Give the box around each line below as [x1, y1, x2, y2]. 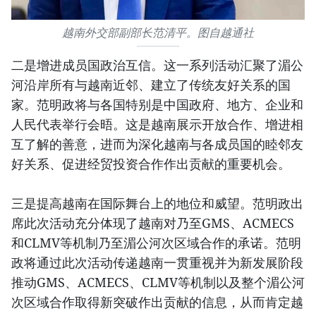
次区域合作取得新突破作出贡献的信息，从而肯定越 [11, 293, 303, 311]
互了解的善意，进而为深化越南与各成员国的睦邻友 [11, 135, 303, 153]
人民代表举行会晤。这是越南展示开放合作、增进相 [11, 116, 303, 133]
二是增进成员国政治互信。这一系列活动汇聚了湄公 [11, 56, 303, 74]
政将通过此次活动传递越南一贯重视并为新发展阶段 [11, 254, 303, 272]
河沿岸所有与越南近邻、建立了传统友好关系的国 [11, 76, 291, 94]
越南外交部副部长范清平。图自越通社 [62, 26, 254, 40]
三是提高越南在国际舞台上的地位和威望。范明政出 [11, 195, 303, 212]
